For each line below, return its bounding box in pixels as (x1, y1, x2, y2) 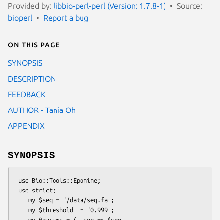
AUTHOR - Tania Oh (8, 105, 76, 114)
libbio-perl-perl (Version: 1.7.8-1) (54, 1, 166, 10)
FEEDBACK (8, 89, 46, 99)
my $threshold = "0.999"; (15, 206, 28, 213)
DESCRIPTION (8, 74, 56, 83)
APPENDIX (8, 121, 45, 130)
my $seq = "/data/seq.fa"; (15, 196, 28, 203)
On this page (8, 39, 60, 49)
